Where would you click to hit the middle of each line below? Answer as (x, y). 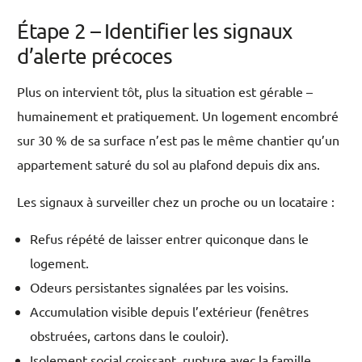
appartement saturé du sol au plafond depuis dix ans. (169, 164)
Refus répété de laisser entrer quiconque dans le (170, 239)
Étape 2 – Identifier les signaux (155, 32)
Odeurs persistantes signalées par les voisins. (160, 287)
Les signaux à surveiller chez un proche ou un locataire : (176, 202)
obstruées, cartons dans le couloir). (130, 336)
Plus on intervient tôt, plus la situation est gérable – (165, 92)
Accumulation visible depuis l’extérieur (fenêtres (170, 311)
